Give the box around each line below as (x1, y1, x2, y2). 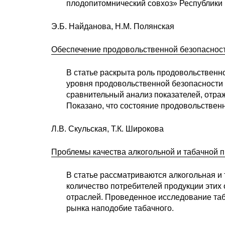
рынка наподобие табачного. (66, 203, 174, 212)
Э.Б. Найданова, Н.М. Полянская (51, 22, 174, 31)
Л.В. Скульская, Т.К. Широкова (51, 124, 164, 133)
